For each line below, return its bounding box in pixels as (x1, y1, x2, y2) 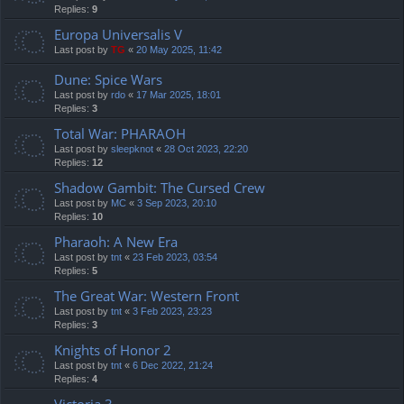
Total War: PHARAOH (54, 124, 186, 142)
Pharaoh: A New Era (54, 232, 178, 251)
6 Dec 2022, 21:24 (133, 359, 213, 371)
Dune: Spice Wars (54, 69, 162, 88)
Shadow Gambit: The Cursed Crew (54, 178, 265, 197)
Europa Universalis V (54, 24, 182, 43)
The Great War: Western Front (54, 286, 239, 305)
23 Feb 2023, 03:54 (133, 251, 217, 262)
